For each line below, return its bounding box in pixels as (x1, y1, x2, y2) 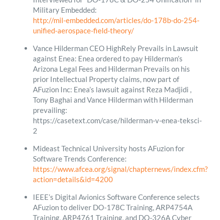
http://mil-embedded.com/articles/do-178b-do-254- (32, 15, 199, 25)
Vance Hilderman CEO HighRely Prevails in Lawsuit (32, 43, 198, 53)
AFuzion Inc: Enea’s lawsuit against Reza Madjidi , (32, 84, 192, 94)
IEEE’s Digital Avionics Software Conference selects (32, 192, 200, 201)
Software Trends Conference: (32, 154, 127, 163)
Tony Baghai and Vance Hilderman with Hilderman (32, 95, 193, 104)
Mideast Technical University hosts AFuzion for (32, 143, 185, 153)
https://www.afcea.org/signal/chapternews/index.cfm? (32, 164, 208, 173)
